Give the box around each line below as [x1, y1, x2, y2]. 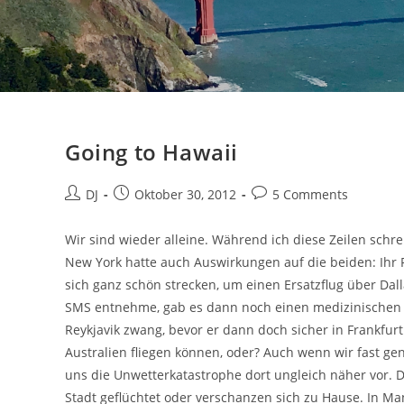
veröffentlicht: [113, 204, 197, 221]
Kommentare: [251, 204, 333, 221]
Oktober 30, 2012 [134, 186, 236, 203]
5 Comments [272, 186, 348, 203]
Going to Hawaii [65, 137, 238, 167]
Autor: [64, 204, 101, 221]
